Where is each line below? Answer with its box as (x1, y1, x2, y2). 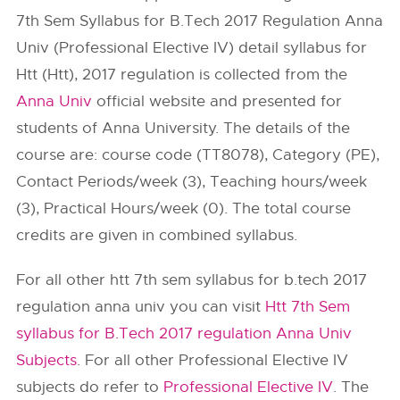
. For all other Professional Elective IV (77, 351, 349, 370)
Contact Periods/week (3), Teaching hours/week (16, 172, 368, 191)
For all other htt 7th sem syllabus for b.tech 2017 (16, 271, 368, 289)
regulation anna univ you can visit (16, 297, 266, 316)
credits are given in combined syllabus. (16, 226, 298, 245)
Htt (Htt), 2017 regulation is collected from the (16, 65, 348, 84)
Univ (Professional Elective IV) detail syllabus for (16, 38, 368, 57)
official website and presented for (92, 92, 343, 111)
